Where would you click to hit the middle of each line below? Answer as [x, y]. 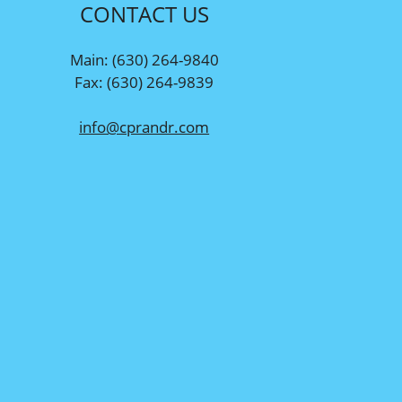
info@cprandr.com [144, 127]
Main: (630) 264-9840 [144, 59]
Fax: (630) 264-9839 [144, 82]
